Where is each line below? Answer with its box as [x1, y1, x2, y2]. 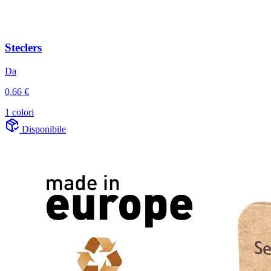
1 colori [5, 107, 34, 118]
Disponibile [22, 124, 66, 135]
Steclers [5, 41, 42, 54]
